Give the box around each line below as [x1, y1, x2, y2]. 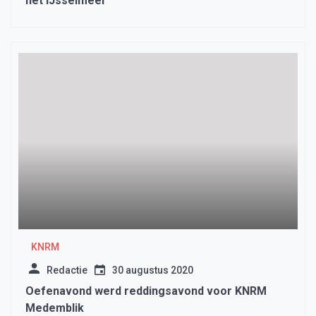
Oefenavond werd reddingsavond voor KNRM [25, 284, 267, 298]
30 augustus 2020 [112, 265, 193, 276]
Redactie [47, 265, 87, 276]
